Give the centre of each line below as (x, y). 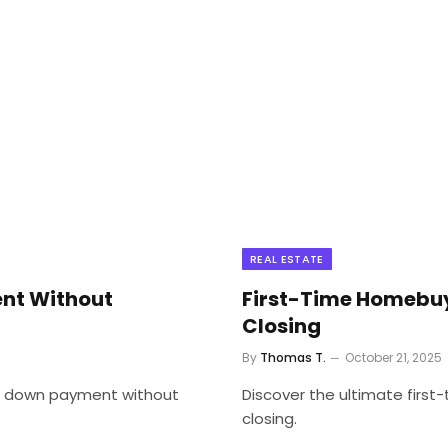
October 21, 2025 (393, 358)
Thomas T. (293, 358)
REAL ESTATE (287, 259)
